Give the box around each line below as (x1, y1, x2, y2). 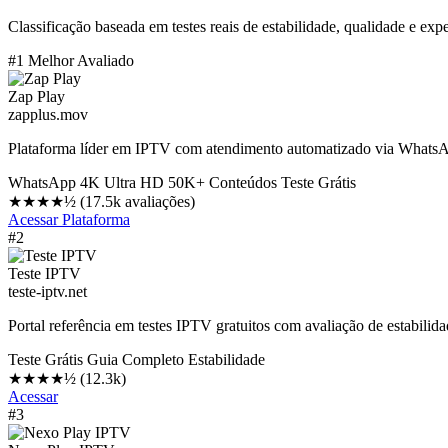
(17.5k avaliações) (80, 192, 195, 210)
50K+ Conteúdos (168, 173, 277, 191)
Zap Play (8, 87, 65, 105)
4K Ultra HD (80, 173, 164, 191)
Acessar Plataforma (8, 210, 130, 228)
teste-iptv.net (8, 282, 87, 300)
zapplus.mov (8, 105, 88, 123)
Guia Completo (87, 350, 184, 368)
